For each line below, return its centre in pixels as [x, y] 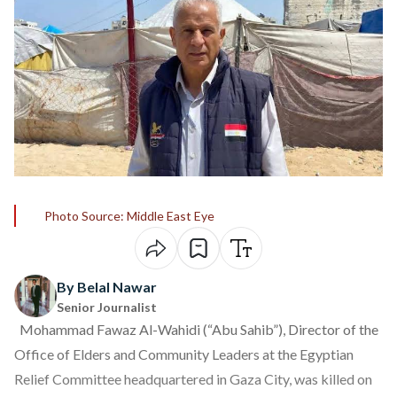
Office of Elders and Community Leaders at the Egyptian [184, 354]
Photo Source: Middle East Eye [129, 216]
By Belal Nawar [107, 286]
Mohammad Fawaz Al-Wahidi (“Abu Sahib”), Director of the [196, 329]
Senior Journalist [107, 307]
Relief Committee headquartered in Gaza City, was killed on [193, 379]
